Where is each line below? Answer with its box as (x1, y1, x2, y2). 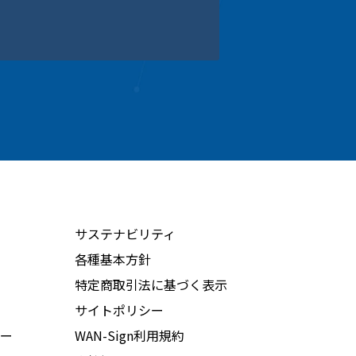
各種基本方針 (75, 250, 151, 269)
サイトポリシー (75, 300, 164, 319)
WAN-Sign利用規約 (75, 326, 184, 345)
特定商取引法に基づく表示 (75, 275, 227, 294)
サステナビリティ (75, 224, 176, 243)
